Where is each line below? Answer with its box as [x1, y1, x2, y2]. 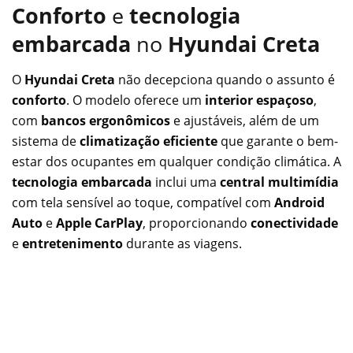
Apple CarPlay [56, 214, 143, 232]
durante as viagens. [123, 234, 242, 252]
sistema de [12, 132, 80, 150]
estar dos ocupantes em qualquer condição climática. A [12, 152, 341, 170]
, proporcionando [143, 214, 251, 232]
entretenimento [22, 234, 123, 252]
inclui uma [152, 173, 220, 191]
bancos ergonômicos [41, 111, 170, 129]
